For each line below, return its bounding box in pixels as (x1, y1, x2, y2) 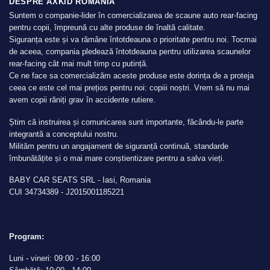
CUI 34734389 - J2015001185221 (9, 187, 124, 197)
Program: (9, 231, 44, 241)
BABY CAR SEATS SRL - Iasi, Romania (9, 175, 151, 185)
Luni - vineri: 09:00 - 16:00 (9, 254, 100, 263)
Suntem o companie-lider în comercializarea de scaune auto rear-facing (9, 11, 257, 20)
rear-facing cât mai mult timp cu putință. (9, 59, 148, 69)
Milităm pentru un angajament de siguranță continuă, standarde (9, 141, 228, 151)
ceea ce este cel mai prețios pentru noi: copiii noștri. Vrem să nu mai (9, 83, 250, 93)
